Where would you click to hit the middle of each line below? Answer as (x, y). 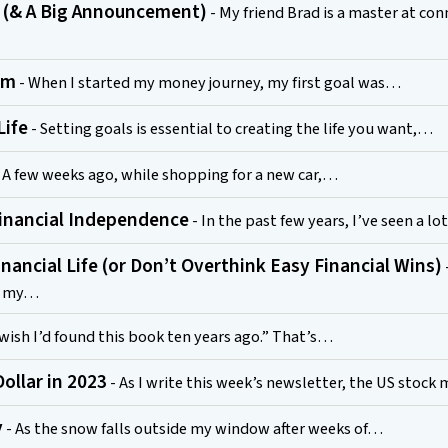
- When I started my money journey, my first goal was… (208, 83)
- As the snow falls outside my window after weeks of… (192, 429)
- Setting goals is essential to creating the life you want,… (230, 129)
